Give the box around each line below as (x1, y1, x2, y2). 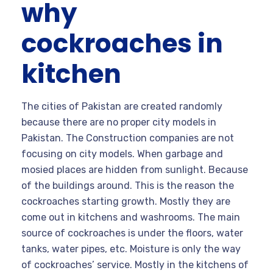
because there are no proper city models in (21, 116, 216, 129)
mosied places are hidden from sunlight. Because (21, 164, 248, 176)
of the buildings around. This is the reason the (21, 180, 234, 192)
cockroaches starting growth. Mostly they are (21, 196, 230, 208)
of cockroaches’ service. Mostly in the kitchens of (21, 259, 249, 271)
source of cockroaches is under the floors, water (21, 227, 243, 239)
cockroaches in (21, 26, 223, 62)
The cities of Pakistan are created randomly (21, 101, 222, 113)
